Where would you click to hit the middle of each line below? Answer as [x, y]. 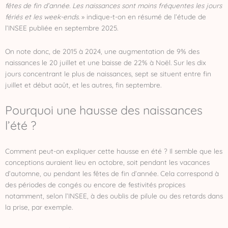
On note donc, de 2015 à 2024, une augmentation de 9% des [102, 51]
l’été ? [21, 125]
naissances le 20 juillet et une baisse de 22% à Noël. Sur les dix [106, 62]
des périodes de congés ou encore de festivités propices [95, 184]
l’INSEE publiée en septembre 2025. [62, 27]
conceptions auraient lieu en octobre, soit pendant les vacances [107, 162]
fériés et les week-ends [42, 16]
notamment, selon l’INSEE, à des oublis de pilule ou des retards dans [114, 195]
